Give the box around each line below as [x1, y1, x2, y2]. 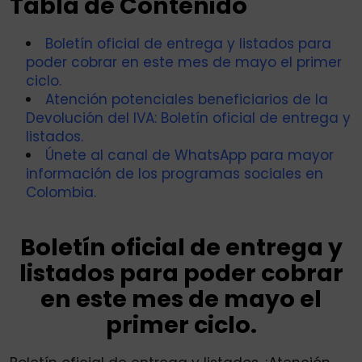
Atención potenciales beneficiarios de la [45, 90, 328, 110]
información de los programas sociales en [26, 164, 323, 184]
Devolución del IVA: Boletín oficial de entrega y [26, 108, 351, 128]
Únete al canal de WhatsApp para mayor [45, 145, 334, 166]
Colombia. [26, 183, 96, 203]
